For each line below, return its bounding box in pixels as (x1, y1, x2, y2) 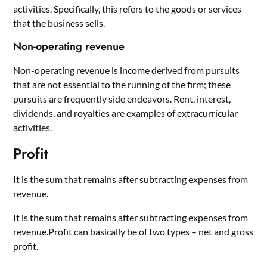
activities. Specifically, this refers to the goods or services (13, 2, 242, 14)
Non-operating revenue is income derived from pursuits (13, 64, 240, 76)
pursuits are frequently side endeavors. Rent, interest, (13, 92, 231, 104)
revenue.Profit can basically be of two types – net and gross (13, 225, 254, 237)
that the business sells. (13, 17, 105, 29)
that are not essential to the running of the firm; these (13, 78, 231, 90)
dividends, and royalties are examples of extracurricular (13, 107, 238, 119)
